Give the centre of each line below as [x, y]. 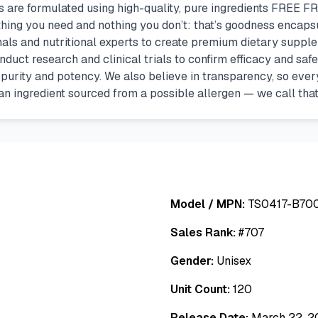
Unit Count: [200, 289]
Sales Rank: [203, 232]
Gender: [192, 261]
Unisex [234, 261]
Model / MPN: [208, 204]
